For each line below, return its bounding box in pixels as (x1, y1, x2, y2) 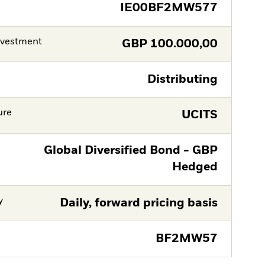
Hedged (172, 161, 218, 173)
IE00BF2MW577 (119, 2, 218, 14)
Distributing (147, 73, 218, 85)
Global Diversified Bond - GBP (43, 145, 218, 157)
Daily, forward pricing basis (59, 197, 218, 209)
